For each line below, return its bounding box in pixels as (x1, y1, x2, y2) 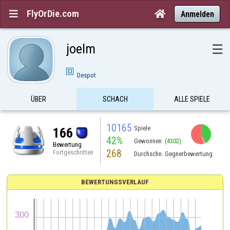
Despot (76, 71, 96, 80)
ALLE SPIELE (174, 95, 210, 103)
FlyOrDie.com (27, 8, 79, 20)
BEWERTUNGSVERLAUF (81, 178, 149, 186)
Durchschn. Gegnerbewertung (133, 149, 213, 158)
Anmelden (180, 9, 214, 19)
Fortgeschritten (53, 148, 93, 156)
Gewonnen (133, 137, 162, 145)
